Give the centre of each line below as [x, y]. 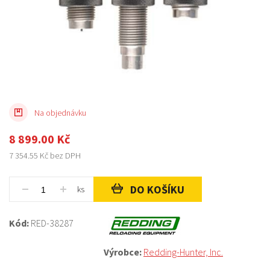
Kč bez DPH [59, 155]
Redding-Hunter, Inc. [183, 252]
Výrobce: [124, 252]
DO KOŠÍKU [157, 189]
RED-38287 [52, 223]
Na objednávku [60, 112]
